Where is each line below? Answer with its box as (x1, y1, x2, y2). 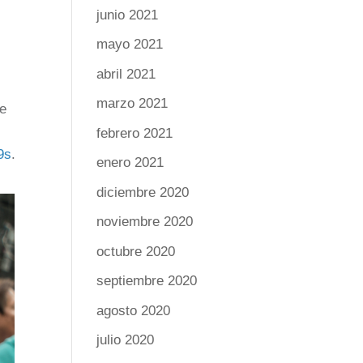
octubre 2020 (96, 243, 176, 259)
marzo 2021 (96, 96, 169, 111)
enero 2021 (96, 155, 164, 170)
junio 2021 (96, 6, 159, 23)
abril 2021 (96, 66, 156, 82)
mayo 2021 (96, 36, 164, 52)
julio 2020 (96, 332, 155, 348)
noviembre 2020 (96, 214, 194, 229)
